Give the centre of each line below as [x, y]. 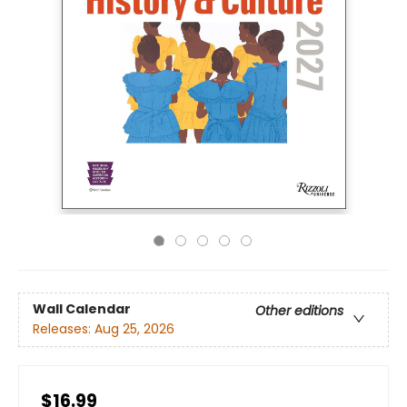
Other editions [299, 311]
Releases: [64, 329]
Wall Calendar [82, 309]
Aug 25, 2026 [134, 329]
